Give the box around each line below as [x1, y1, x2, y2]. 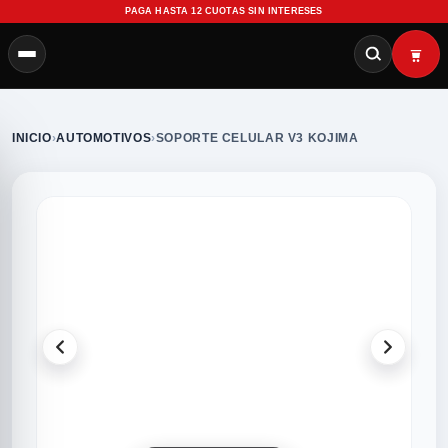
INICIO [12, 131, 52, 145]
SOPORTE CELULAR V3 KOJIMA [155, 131, 359, 145]
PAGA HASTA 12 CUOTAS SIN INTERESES [125, 6, 323, 16]
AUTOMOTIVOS [56, 131, 152, 145]
